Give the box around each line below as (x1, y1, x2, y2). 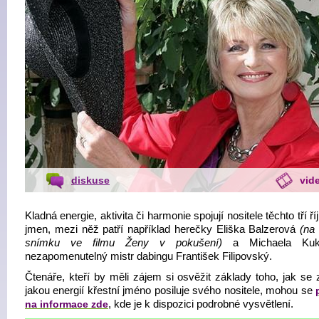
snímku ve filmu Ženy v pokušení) (25, 237, 222, 249)
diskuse (71, 174, 110, 186)
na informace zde (25, 298, 108, 310)
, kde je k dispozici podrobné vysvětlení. (108, 298, 293, 310)
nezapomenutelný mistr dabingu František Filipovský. (25, 251, 272, 262)
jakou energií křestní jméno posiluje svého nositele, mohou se (25, 285, 315, 296)
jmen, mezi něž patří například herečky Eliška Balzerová (25, 224, 300, 235)
